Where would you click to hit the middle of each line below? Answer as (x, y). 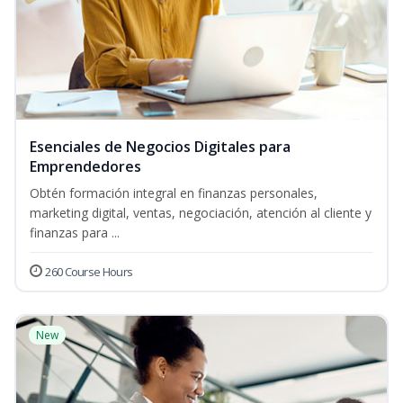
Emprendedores (85, 167)
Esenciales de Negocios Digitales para (160, 147)
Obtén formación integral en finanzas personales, (174, 193)
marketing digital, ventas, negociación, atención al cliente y (201, 213)
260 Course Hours (89, 272)
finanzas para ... (75, 233)
